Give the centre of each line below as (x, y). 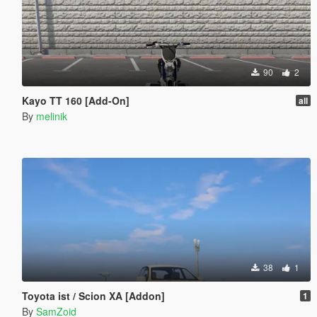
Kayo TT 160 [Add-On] (75, 100)
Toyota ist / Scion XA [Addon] (93, 295)
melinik (51, 116)
